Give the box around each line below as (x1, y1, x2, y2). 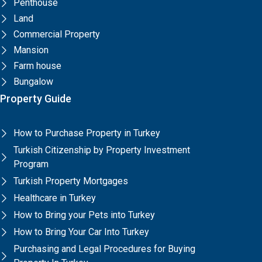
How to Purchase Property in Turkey (13, 127, 160, 139)
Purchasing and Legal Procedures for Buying (13, 243, 195, 254)
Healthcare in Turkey (13, 192, 96, 204)
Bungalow (13, 75, 53, 87)
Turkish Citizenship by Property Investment (13, 144, 190, 156)
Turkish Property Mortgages (13, 175, 128, 187)
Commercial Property (13, 28, 100, 40)
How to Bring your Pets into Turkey (13, 209, 155, 220)
